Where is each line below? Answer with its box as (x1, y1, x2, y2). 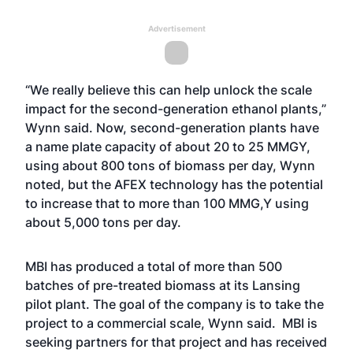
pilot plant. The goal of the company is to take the (25, 296, 324, 312)
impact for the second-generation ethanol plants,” (25, 101, 326, 117)
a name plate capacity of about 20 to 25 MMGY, (25, 139, 310, 154)
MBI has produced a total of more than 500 (25, 258, 282, 274)
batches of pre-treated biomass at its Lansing (25, 277, 300, 293)
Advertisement (147, 24, 206, 33)
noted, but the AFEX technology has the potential (25, 176, 323, 192)
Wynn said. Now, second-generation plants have (25, 120, 319, 136)
